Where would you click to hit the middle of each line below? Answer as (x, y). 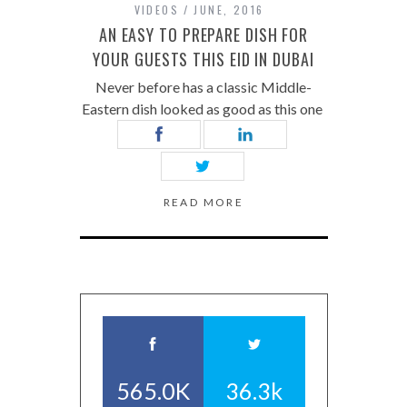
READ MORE (203, 203)
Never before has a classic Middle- (203, 87)
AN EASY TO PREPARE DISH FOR (203, 35)
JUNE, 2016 (229, 10)
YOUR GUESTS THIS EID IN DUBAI (203, 60)
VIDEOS (156, 10)
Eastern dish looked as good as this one (203, 109)
